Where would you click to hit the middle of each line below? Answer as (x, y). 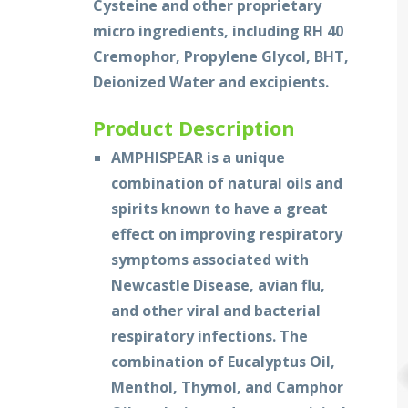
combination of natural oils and (227, 183)
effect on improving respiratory (227, 234)
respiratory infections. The (209, 336)
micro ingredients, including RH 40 (218, 31)
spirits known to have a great (219, 209)
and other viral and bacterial (216, 311)
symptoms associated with (210, 260)
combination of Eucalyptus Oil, (223, 362)
